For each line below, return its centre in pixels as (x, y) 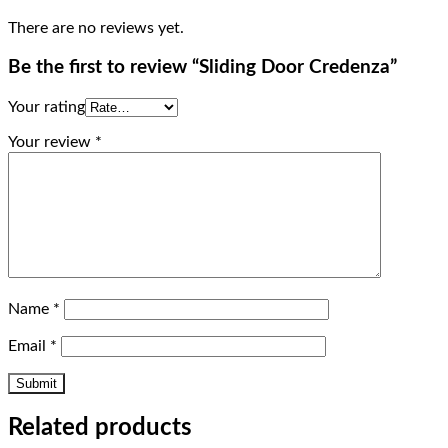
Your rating (46, 107)
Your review (51, 142)
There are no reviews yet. (96, 27)
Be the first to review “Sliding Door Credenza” (202, 68)
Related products (100, 427)
